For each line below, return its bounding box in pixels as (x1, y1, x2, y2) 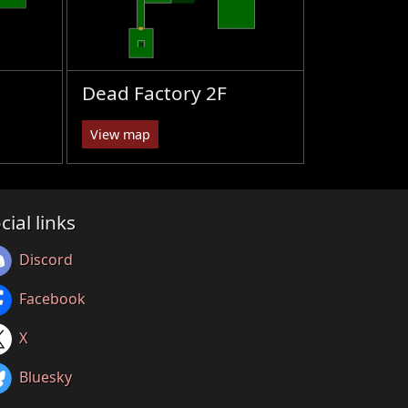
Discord (19, 249, 73, 270)
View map (89, 125, 150, 143)
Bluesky (19, 366, 72, 387)
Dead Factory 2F (81, 79, 227, 106)
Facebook (19, 288, 86, 309)
